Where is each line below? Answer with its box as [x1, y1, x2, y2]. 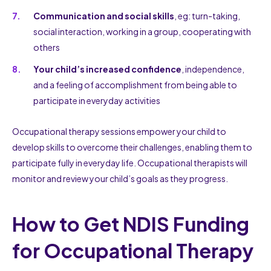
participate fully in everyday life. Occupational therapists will [12, 157, 247, 168]
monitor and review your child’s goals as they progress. [12, 172, 228, 184]
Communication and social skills [33, 10, 174, 21]
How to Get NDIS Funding [12, 211, 249, 236]
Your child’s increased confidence [33, 63, 181, 74]
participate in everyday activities [33, 94, 160, 106]
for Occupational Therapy [12, 238, 253, 263]
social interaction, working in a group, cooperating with [33, 25, 251, 37]
